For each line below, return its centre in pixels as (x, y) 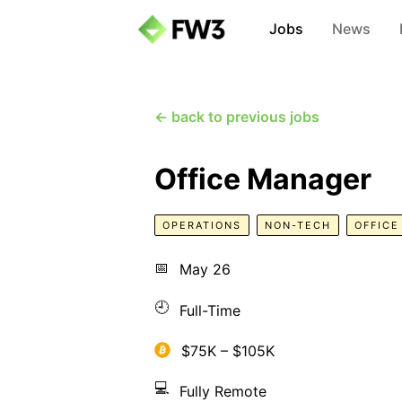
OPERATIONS (202, 225)
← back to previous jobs (237, 117)
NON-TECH (298, 225)
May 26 (205, 269)
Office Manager (263, 179)
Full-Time (210, 310)
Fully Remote (223, 391)
